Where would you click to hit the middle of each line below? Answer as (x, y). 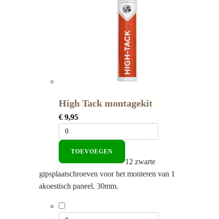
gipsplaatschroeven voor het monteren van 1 (107, 174)
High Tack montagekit (106, 103)
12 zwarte (140, 162)
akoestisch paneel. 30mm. (79, 186)
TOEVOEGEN (92, 151)
